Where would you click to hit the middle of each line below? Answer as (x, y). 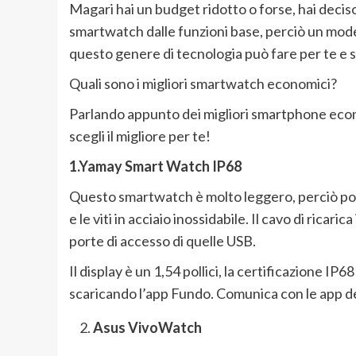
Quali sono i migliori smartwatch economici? (203, 84)
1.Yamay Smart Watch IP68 (155, 166)
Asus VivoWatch (147, 328)
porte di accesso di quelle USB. (163, 241)
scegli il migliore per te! (140, 136)
